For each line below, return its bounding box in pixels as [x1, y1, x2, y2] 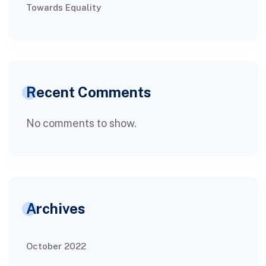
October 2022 [26, 240, 86, 251]
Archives [26, 199, 85, 217]
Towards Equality [26, 2, 101, 12]
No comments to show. [26, 116, 137, 129]
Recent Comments [26, 83, 151, 100]
